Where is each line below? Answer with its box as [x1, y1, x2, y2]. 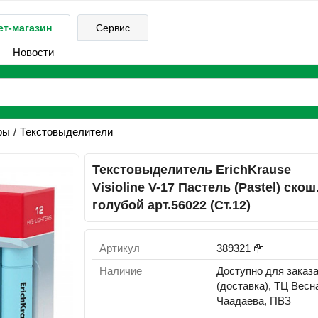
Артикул [99, 242, 141, 254]
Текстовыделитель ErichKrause [92, 163, 292, 177]
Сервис [96, 22, 130, 33]
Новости [12, 46, 54, 58]
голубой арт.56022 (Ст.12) [92, 198, 251, 212]
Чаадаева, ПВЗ [216, 295, 292, 307]
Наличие [99, 265, 143, 277]
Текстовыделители [19, 126, 113, 138]
